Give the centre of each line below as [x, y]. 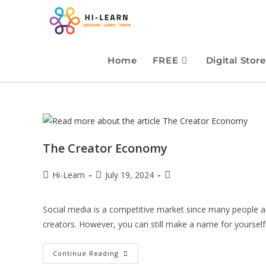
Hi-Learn [69, 175]
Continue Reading [86, 253]
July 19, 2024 [129, 175]
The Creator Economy [105, 148]
